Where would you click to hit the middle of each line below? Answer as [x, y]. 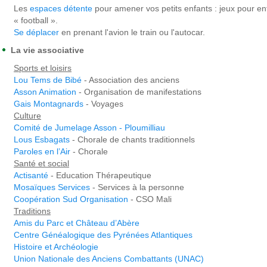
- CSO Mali [151, 199]
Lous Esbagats [42, 139]
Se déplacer [36, 32]
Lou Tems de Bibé [49, 80]
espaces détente [61, 8]
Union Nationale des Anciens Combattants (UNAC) [109, 259]
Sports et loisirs [43, 68]
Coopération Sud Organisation [72, 199]
